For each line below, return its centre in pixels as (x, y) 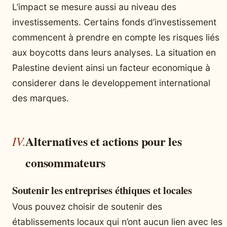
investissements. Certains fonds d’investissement (114, 22)
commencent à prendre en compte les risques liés (116, 37)
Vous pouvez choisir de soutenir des (87, 206)
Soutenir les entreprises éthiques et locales (102, 190)
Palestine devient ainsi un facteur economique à (111, 67)
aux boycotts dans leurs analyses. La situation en (114, 52)
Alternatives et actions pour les (104, 141)
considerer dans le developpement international (111, 83)
